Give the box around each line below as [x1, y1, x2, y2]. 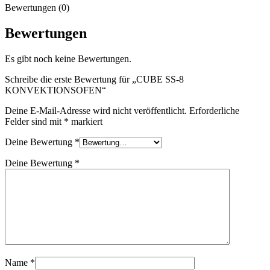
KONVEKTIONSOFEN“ [5, 84, 106, 95]
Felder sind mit [5, 116, 64, 127]
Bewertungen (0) [5, 2, 69, 13]
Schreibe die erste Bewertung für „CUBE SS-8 [5, 74, 184, 84]
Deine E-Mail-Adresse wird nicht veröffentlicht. [5, 105, 187, 116]
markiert [69, 116, 102, 127]
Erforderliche [189, 105, 239, 116]
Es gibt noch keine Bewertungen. [5, 53, 131, 64]
